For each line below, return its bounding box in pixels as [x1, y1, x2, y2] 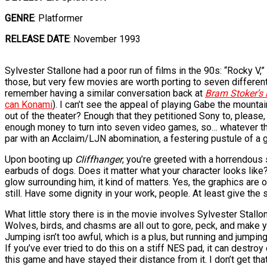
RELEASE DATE [5, 33, 69, 45]
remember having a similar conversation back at [5, 88, 205, 100]
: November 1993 [69, 33, 141, 45]
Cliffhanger [75, 154, 122, 166]
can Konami [5, 99, 52, 111]
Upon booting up [5, 154, 75, 166]
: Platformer [34, 13, 83, 24]
